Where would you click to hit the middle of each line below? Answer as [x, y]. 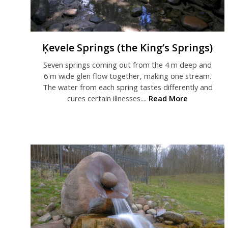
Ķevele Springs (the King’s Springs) [128, 48]
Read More [168, 98]
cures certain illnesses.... [108, 98]
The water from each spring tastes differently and [127, 87]
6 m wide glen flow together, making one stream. [128, 76]
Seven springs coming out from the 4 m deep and [128, 65]
